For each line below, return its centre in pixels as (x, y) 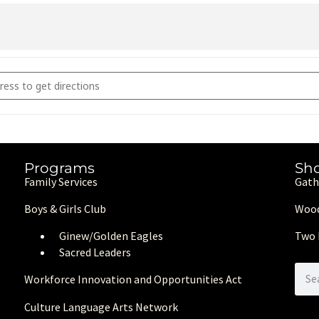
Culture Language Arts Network (101, 307)
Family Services (61, 182)
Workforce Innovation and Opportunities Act (133, 279)
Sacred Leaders (95, 252)
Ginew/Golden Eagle (109, 236)
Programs (59, 168)
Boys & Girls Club (65, 209)
